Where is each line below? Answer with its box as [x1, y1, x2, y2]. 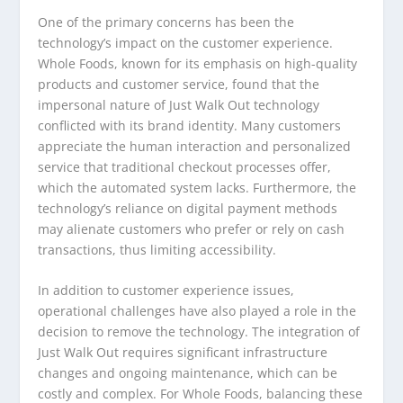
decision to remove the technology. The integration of [38, 323, 361, 341]
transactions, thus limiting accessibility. [38, 240, 277, 258]
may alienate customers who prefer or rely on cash [38, 219, 345, 237]
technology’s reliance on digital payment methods [38, 199, 338, 217]
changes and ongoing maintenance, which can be [38, 364, 338, 382]
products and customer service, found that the [38, 75, 320, 93]
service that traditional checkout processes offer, [38, 157, 332, 175]
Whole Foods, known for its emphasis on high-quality [38, 54, 358, 72]
